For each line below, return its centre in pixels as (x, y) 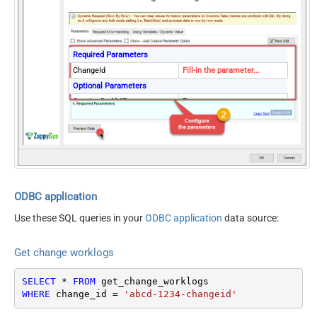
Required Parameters (110, 54)
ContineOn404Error (106, 101)
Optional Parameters (109, 86)
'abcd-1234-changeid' (180, 294)
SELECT (39, 282)
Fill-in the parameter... (221, 70)
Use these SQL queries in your (80, 218)
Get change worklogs (64, 253)
